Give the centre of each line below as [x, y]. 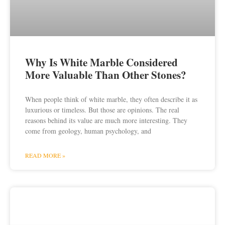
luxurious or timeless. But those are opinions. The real [102, 110]
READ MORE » [45, 155]
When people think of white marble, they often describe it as [111, 99]
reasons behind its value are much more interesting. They [106, 121]
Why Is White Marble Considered [101, 63]
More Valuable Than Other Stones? [106, 75]
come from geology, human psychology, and [88, 131]
